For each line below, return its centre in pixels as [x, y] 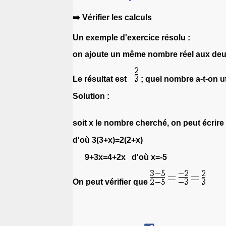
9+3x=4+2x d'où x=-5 [120, 157]
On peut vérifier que [111, 182]
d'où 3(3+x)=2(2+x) [108, 140]
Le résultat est [104, 79]
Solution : [91, 96]
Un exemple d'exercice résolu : [133, 37]
